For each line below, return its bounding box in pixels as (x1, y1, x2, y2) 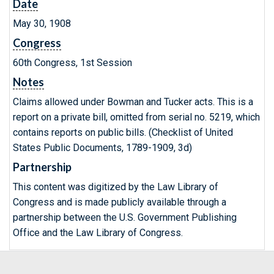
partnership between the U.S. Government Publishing (13, 212, 237, 223)
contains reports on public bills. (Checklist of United (13, 127, 233, 138)
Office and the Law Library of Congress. (13, 227, 183, 239)
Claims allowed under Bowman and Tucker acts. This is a (13, 96, 253, 108)
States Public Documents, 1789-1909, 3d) (13, 142, 192, 154)
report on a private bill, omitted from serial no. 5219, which (13, 111, 260, 123)
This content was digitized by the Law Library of (13, 181, 218, 193)
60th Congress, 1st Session (13, 57, 132, 68)
